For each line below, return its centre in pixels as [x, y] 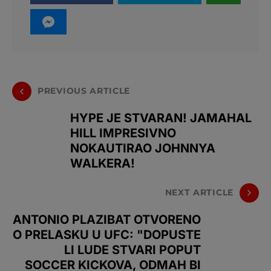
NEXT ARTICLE [199, 193]
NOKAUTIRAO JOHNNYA [143, 148]
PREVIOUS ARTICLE [84, 91]
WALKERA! [103, 163]
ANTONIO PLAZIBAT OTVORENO [107, 219]
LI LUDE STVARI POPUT [132, 250]
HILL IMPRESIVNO [123, 133]
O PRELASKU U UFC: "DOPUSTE [107, 234]
